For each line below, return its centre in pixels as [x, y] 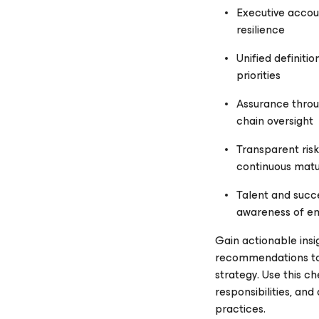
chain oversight [275, 121]
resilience [261, 30]
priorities [258, 75]
